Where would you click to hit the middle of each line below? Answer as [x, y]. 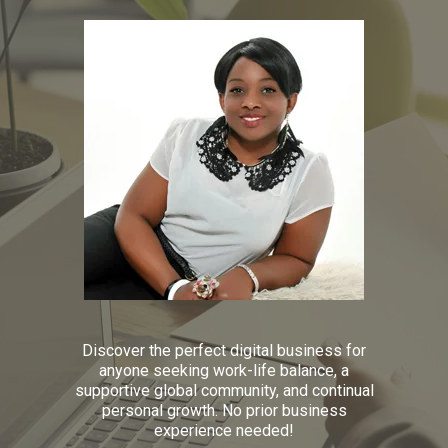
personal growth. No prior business [224, 410]
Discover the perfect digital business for [224, 350]
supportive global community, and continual [224, 390]
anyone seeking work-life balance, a [224, 370]
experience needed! [224, 430]
